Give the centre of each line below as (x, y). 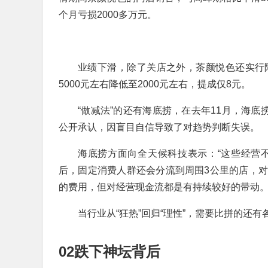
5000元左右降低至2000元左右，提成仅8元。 (155, 84)
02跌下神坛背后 (109, 252)
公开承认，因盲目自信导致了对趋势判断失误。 (159, 127)
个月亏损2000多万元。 (108, 15)
